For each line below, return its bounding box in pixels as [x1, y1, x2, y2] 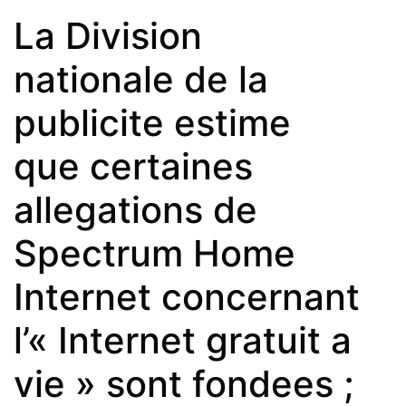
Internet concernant [14, 274, 360, 319]
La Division [14, 13, 202, 58]
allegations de [14, 187, 257, 232]
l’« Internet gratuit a [14, 317, 352, 362]
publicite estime [14, 100, 291, 145]
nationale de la [14, 56, 268, 101]
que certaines [14, 143, 253, 188]
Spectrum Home [14, 230, 295, 275]
